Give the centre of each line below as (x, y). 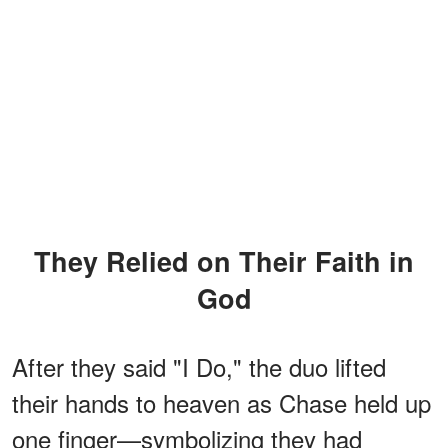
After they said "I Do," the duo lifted (199, 366)
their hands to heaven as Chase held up (221, 402)
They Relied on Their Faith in (42, 260)
